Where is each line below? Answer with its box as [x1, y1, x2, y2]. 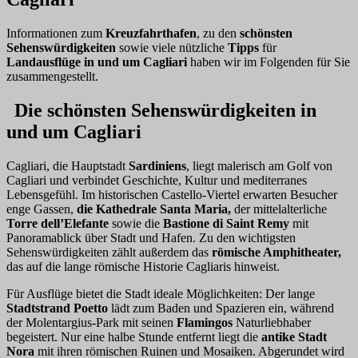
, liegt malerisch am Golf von [186, 158, 332, 173]
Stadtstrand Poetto [6, 300, 108, 315]
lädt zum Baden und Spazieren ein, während [108, 300, 334, 315]
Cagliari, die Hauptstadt [6, 158, 129, 173]
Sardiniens [129, 158, 186, 173]
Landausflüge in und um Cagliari [6, 55, 190, 70]
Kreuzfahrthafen [105, 26, 197, 41]
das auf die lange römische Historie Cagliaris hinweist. [6, 259, 280, 273]
